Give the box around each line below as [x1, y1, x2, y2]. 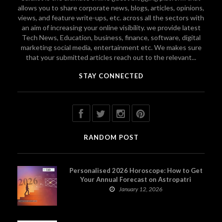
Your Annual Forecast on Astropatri [80, 175, 191, 183]
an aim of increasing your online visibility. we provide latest [21, 23, 201, 32]
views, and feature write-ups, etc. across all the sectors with [18, 13, 204, 22]
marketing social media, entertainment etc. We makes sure [20, 43, 202, 52]
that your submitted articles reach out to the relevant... [26, 53, 196, 61]
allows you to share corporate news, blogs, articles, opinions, [18, 3, 204, 12]
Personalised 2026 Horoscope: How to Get [69, 166, 203, 174]
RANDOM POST [83, 133, 139, 141]
